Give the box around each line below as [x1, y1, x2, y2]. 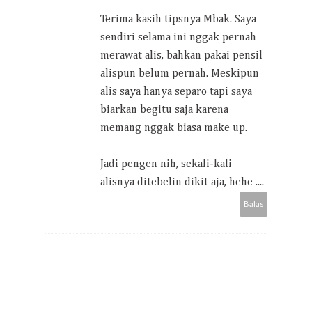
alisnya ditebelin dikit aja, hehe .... [100, 176, 264, 188]
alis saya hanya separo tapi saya [100, 86, 252, 97]
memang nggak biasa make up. [100, 122, 247, 134]
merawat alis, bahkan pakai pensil [100, 49, 263, 61]
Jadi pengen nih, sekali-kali [100, 158, 232, 170]
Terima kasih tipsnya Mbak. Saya [100, 13, 256, 25]
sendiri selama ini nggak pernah [100, 31, 256, 43]
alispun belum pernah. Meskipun [100, 68, 259, 79]
